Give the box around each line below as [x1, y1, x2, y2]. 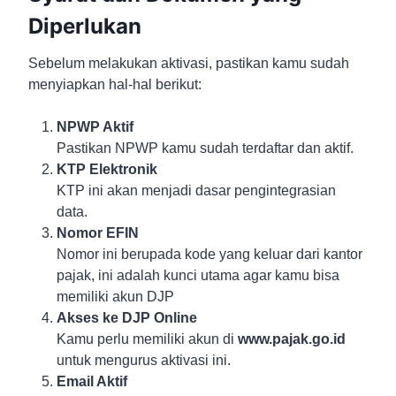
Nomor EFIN [57, 225, 139, 241]
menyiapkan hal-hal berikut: [28, 77, 202, 93]
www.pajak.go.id [238, 331, 346, 347]
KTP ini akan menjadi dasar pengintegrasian [57, 183, 336, 199]
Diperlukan [28, 13, 141, 40]
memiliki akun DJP [57, 289, 174, 305]
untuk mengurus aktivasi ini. [57, 353, 231, 369]
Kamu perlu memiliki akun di [57, 331, 238, 347]
